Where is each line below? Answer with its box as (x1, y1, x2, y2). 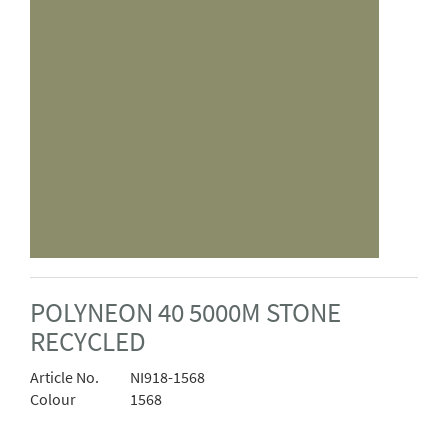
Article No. (30, 367, 99, 388)
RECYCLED (30, 325, 146, 359)
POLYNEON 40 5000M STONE (30, 296, 341, 330)
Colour (30, 389, 76, 410)
